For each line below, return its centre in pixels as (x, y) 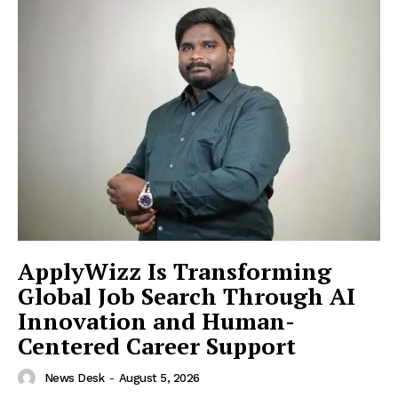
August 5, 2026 (159, 378)
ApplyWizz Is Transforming (175, 271)
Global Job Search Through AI (187, 295)
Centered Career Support (157, 345)
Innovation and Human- (156, 320)
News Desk (74, 378)
